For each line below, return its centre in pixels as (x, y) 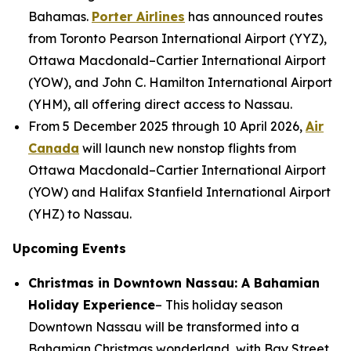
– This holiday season (219, 305)
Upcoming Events (69, 248)
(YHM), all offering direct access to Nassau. (160, 104)
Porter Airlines (138, 16)
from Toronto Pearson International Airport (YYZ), (177, 38)
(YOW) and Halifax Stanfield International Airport (179, 192)
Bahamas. (60, 16)
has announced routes (254, 16)
